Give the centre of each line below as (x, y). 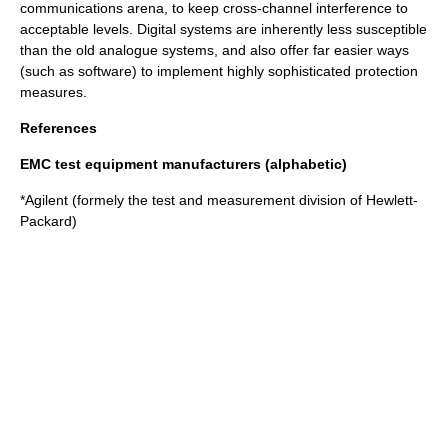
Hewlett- (392, 200)
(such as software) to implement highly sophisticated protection (219, 71)
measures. (53, 92)
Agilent (46, 200)
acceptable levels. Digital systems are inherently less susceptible (223, 29)
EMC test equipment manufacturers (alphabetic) (183, 164)
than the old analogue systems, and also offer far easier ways (214, 50)
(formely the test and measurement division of (217, 200)
